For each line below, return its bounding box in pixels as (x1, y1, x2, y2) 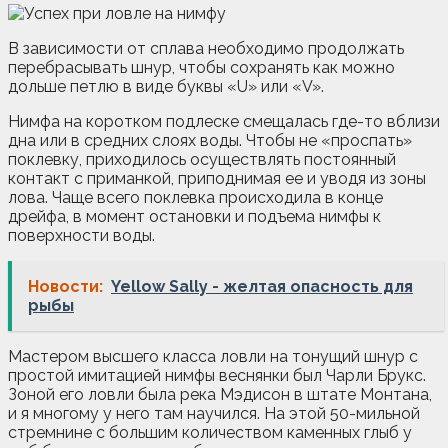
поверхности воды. (8, 225, 155, 245)
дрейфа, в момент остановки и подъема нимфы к (8, 206, 381, 226)
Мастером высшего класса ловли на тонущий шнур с (8, 346, 418, 366)
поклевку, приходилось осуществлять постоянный (8, 149, 396, 169)
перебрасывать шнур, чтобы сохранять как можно (8, 57, 395, 77)
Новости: (28, 276, 103, 296)
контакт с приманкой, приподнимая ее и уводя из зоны (8, 168, 426, 188)
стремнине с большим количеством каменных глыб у (8, 422, 412, 442)
